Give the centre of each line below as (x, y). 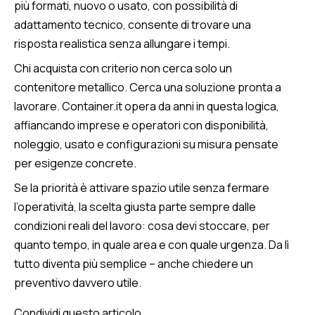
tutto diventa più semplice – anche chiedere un (134, 264)
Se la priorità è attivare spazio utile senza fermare (142, 188)
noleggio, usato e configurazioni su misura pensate (146, 144)
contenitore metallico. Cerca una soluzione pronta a (148, 88)
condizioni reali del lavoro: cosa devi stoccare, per (142, 226)
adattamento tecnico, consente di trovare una (133, 25)
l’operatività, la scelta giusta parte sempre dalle (135, 207)
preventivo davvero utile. (78, 283)
